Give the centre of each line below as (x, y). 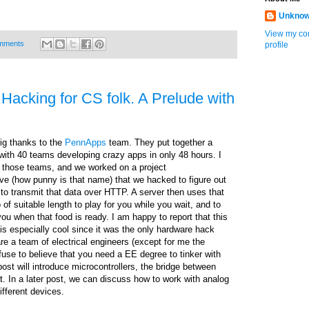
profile (277, 45)
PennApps (86, 143)
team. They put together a (159, 143)
